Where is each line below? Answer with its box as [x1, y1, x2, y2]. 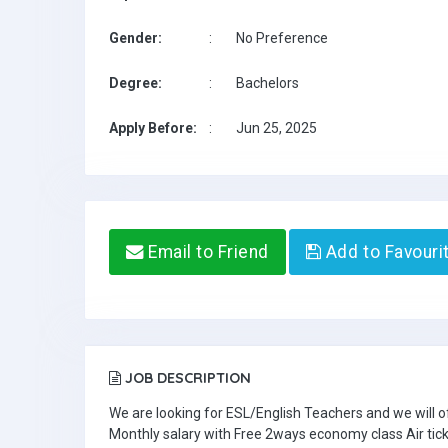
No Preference [236, 30, 328, 46]
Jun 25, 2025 [236, 120, 317, 136]
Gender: [109, 30, 162, 46]
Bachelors [236, 75, 299, 91]
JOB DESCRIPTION [121, 369, 251, 387]
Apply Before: [109, 120, 197, 136]
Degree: [109, 75, 162, 91]
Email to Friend [143, 242, 269, 262]
